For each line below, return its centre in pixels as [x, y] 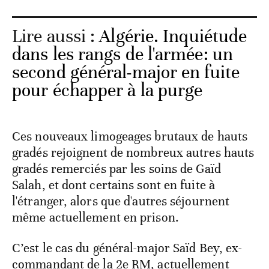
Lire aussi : [56, 37]
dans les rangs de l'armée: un [122, 55]
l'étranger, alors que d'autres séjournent [121, 201]
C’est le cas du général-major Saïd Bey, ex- [127, 248]
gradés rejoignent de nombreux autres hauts [133, 153]
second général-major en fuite [126, 73]
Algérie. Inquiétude [173, 37]
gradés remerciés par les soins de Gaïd [116, 169]
